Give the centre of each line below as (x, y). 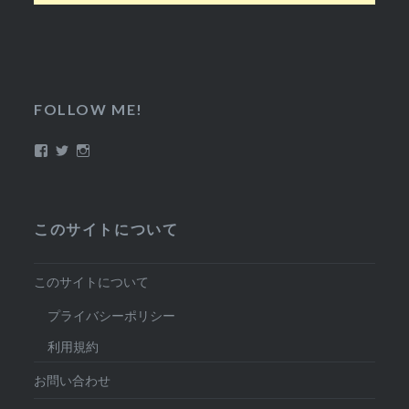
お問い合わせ (73, 380)
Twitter (89, 150)
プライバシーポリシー (112, 315)
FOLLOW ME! (89, 110)
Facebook (76, 150)
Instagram (118, 150)
